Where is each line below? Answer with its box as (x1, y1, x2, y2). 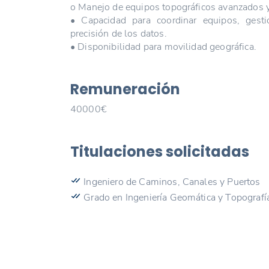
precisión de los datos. (70, 26, 167, 40)
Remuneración (70, 79, 180, 99)
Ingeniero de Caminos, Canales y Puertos (81, 175, 261, 189)
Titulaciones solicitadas (70, 142, 249, 162)
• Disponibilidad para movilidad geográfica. (70, 40, 256, 53)
